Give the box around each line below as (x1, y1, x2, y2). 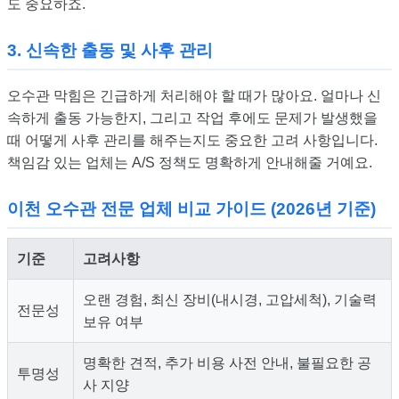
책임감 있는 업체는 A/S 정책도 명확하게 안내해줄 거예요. (7, 155, 372, 171)
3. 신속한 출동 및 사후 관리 (7, 41, 213, 61)
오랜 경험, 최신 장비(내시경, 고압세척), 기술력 (83, 292, 377, 308)
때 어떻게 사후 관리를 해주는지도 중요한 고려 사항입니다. (7, 133, 378, 149)
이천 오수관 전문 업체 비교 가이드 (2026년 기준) (7, 199, 376, 219)
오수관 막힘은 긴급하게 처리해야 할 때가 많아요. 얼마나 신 (7, 88, 381, 104)
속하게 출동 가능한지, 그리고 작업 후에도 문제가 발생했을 (7, 110, 378, 126)
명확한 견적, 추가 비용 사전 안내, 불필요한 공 (83, 355, 371, 371)
